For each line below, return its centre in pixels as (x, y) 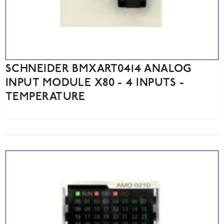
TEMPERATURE (45, 97)
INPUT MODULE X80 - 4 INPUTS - (95, 83)
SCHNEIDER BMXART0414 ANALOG (98, 69)
